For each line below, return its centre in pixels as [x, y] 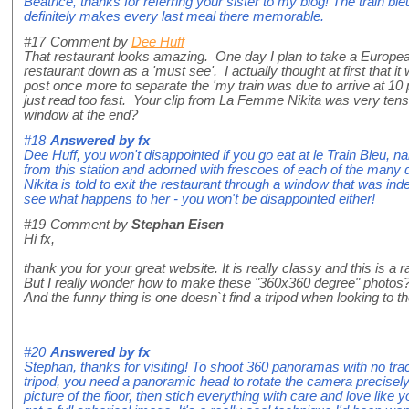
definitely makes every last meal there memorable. [174, 16]
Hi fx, [39, 239]
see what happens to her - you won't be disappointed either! [199, 199]
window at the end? [81, 115]
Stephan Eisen [178, 224]
